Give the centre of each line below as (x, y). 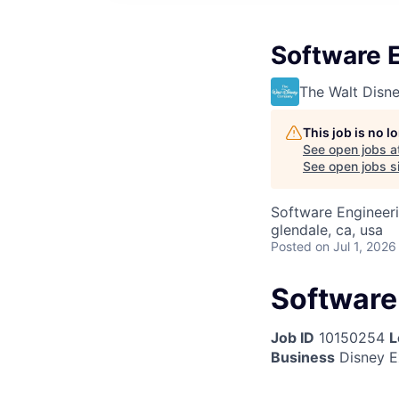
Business (303, 358)
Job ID (293, 338)
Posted (291, 246)
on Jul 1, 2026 (356, 246)
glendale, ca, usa (327, 230)
